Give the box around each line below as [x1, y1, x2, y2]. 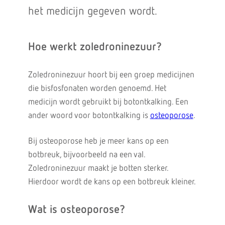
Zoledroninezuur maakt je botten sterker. [28, 164, 168, 173]
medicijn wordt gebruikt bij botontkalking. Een [28, 98, 188, 106]
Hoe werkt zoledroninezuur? [28, 42, 162, 53]
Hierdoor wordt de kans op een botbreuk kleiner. [28, 178, 196, 186]
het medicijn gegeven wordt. [28, 6, 157, 17]
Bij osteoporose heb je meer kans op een [28, 137, 169, 146]
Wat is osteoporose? [28, 204, 125, 215]
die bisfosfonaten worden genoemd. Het [28, 84, 166, 93]
